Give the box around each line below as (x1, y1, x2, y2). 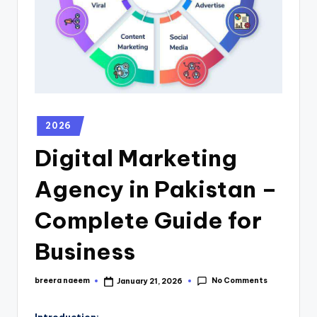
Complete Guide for (35, 205, 262, 234)
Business (35, 236, 135, 265)
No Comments (211, 276, 267, 286)
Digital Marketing (35, 143, 237, 172)
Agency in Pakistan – (35, 174, 277, 203)
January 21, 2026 (117, 276, 183, 286)
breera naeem (35, 276, 90, 286)
